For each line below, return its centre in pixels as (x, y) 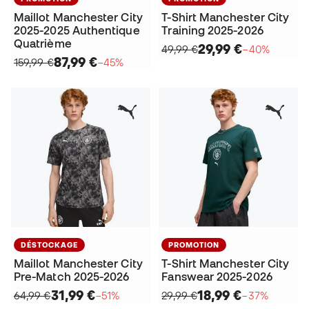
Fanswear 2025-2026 (217, 276)
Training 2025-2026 (212, 30)
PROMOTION (194, 245)
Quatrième (43, 43)
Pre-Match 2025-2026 (72, 276)
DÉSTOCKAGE (49, 245)
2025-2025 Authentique (77, 30)
